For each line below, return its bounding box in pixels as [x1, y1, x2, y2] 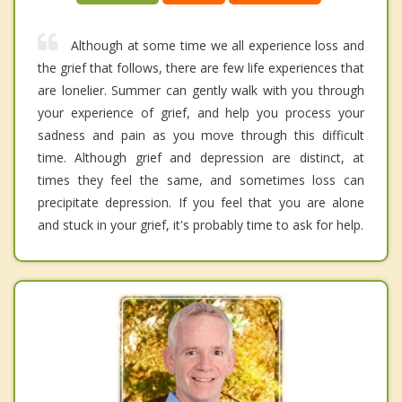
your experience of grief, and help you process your [38, 104, 364, 122]
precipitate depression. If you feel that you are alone [38, 194, 364, 212]
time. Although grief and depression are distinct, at [38, 149, 364, 167]
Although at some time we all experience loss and [71, 37, 364, 55]
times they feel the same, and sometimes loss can [38, 171, 364, 189]
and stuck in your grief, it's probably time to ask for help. [38, 216, 363, 234]
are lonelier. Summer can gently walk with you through [38, 82, 364, 100]
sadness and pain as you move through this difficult [38, 127, 364, 144]
